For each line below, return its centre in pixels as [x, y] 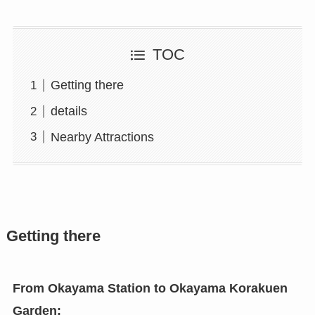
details [69, 111]
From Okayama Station [81, 289]
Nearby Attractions [102, 137]
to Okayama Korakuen [220, 289]
